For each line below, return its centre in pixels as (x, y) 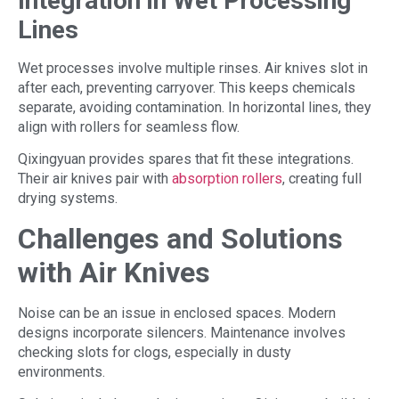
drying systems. (68, 199)
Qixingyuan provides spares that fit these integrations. (186, 159)
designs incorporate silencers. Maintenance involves (182, 332)
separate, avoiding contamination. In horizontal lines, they (195, 107)
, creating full (322, 179)
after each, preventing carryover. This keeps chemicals (187, 87)
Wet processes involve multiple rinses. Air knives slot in (193, 68)
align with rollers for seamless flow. (129, 126)
